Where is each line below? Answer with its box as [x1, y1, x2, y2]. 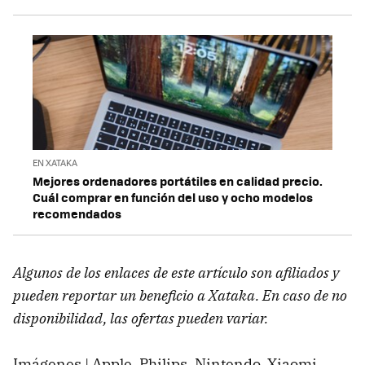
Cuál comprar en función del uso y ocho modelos [33, 187, 313, 206]
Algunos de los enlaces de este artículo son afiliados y [13, 262, 339, 282]
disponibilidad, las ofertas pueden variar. [13, 308, 268, 328]
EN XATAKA [33, 156, 77, 169]
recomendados [33, 204, 121, 222]
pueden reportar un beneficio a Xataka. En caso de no [13, 285, 347, 305]
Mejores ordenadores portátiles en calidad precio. [33, 171, 323, 190]
